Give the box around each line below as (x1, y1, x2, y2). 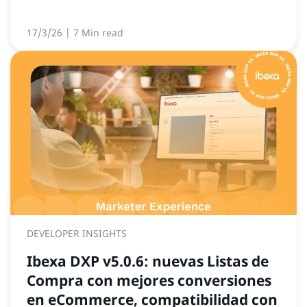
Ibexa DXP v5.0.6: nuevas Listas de (27, 251, 269, 271)
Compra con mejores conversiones (27, 271, 271, 291)
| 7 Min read (65, 26, 123, 40)
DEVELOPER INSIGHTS (27, 227, 127, 241)
